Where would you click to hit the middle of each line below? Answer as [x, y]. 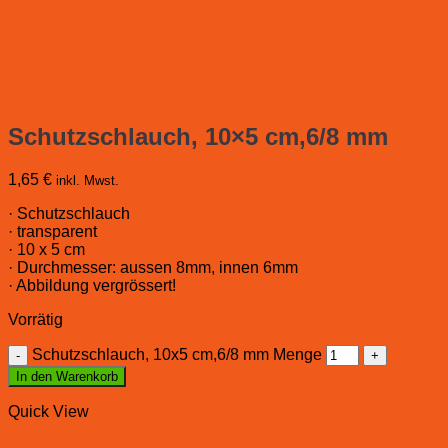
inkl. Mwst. [87, 181]
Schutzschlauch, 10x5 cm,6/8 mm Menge [177, 355]
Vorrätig [35, 320]
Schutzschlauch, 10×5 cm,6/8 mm [198, 137]
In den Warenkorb [67, 377]
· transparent [52, 232]
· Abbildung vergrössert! [92, 286]
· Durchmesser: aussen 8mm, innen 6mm [153, 268]
